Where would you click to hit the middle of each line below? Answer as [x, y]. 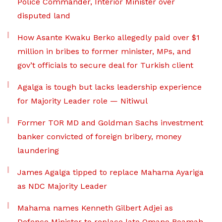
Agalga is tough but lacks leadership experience [110, 87]
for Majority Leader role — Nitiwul [83, 101]
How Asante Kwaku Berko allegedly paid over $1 [109, 38]
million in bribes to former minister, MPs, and [104, 52]
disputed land [44, 16]
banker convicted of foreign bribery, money [99, 137]
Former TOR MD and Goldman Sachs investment [110, 123]
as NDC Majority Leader [62, 186]
